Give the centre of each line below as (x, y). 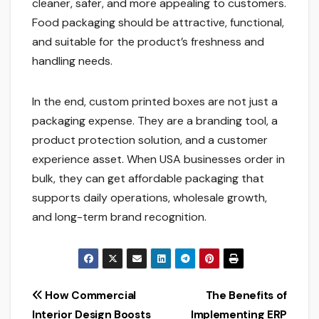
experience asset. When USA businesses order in (158, 159)
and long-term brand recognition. (119, 216)
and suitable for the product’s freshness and (148, 41)
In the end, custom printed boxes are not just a (155, 101)
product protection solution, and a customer (150, 140)
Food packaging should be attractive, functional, (158, 22)
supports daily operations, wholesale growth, (150, 197)
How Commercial (89, 295)
